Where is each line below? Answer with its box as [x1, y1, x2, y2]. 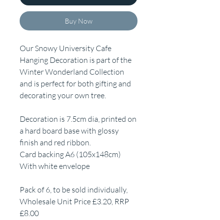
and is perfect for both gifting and [20, 79, 131, 89]
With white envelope [20, 161, 90, 171]
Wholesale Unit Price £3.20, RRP [20, 196, 129, 207]
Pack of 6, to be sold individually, [20, 185, 128, 195]
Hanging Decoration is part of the [20, 55, 133, 65]
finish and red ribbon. [20, 137, 91, 148]
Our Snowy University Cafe [20, 43, 111, 54]
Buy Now [65, 17, 92, 26]
